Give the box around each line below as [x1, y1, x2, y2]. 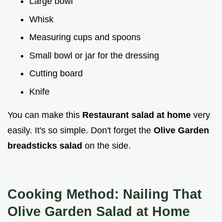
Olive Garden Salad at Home [7, 204, 190, 220]
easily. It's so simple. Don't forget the [7, 125, 154, 136]
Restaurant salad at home [82, 110, 193, 120]
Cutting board [29, 68, 83, 79]
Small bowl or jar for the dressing [29, 50, 159, 60]
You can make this [7, 110, 82, 120]
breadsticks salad [7, 141, 85, 151]
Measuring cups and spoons [29, 32, 141, 43]
